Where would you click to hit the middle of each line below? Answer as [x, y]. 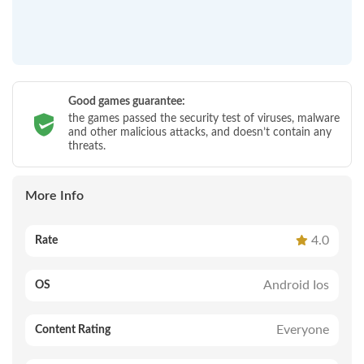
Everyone [303, 330]
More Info [54, 196]
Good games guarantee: [127, 102]
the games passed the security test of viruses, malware [204, 119]
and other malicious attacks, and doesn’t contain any [200, 132]
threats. [87, 146]
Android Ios [296, 285]
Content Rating [73, 330]
